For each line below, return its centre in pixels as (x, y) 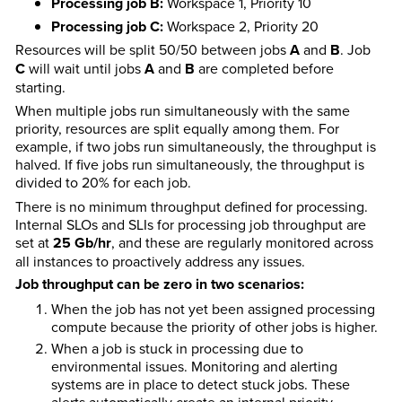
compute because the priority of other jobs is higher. (214, 326)
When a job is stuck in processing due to (177, 349)
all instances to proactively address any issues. (160, 261)
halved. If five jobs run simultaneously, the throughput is (189, 165)
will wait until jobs (84, 68)
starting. (40, 87)
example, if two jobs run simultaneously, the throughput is (195, 147)
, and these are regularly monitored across (242, 242)
